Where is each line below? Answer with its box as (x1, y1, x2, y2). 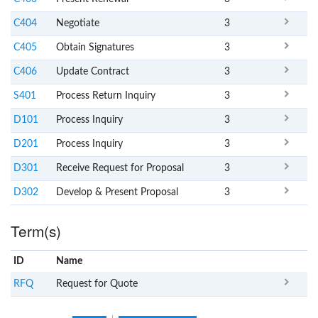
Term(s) (11, 220, 61, 242)
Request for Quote (56, 278, 138, 289)
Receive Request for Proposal (56, 163, 184, 174)
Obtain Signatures (56, 43, 134, 53)
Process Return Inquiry (56, 91, 155, 102)
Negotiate (56, 18, 99, 29)
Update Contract (56, 67, 129, 77)
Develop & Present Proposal (56, 187, 178, 198)
